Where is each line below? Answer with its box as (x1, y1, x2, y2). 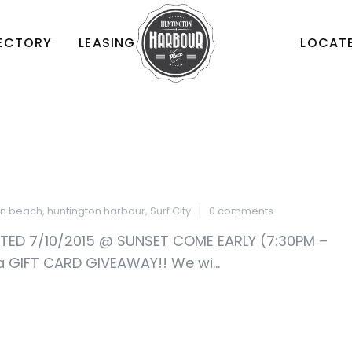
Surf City (150, 203, 191, 218)
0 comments (209, 203, 273, 218)
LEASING (79, 34, 136, 52)
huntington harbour (47, 203, 145, 218)
